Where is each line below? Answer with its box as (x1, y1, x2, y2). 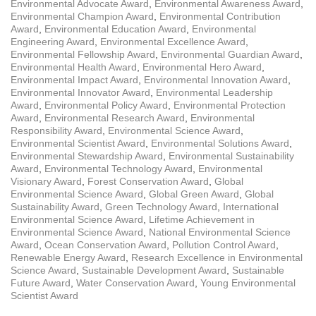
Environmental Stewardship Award (11, 150, 163, 162)
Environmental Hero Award (142, 61, 262, 73)
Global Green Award (149, 188, 239, 200)
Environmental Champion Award (11, 10, 154, 22)
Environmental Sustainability (169, 150, 294, 162)
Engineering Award (11, 35, 95, 47)
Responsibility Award (11, 124, 102, 136)
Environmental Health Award (11, 61, 137, 73)
